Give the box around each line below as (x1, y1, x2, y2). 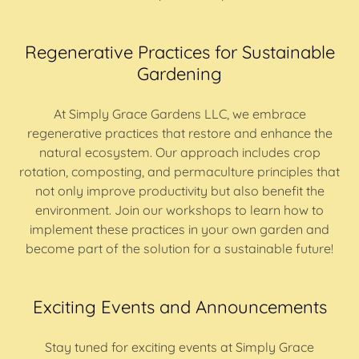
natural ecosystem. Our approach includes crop (38, 144, 321, 160)
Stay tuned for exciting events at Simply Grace (45, 339, 314, 355)
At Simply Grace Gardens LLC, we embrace (53, 106, 306, 122)
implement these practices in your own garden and (30, 221, 329, 237)
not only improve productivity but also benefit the (34, 183, 325, 199)
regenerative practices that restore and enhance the (26, 125, 333, 141)
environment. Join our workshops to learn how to (35, 202, 324, 218)
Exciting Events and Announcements (32, 296, 327, 318)
